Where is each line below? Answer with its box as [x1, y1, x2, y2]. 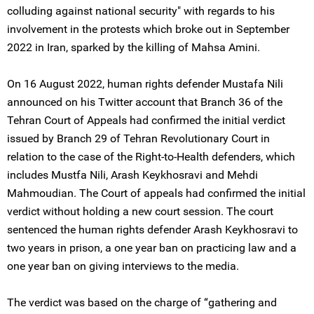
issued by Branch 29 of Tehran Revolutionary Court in [7, 132, 270, 145]
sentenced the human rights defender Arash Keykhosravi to [7, 223, 298, 236]
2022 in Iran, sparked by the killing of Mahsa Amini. [7, 41, 260, 54]
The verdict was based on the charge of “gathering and [7, 296, 277, 309]
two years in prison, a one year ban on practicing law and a [7, 241, 296, 254]
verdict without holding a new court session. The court [7, 205, 273, 218]
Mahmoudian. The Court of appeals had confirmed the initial [7, 186, 306, 200]
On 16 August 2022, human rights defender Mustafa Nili [7, 77, 283, 90]
